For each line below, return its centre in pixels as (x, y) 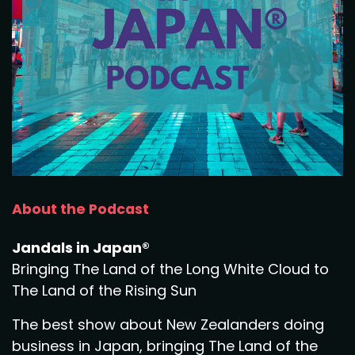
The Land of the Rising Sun (104, 290)
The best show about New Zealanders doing (168, 324)
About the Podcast (80, 209)
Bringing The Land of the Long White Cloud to (170, 269)
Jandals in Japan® (81, 248)
